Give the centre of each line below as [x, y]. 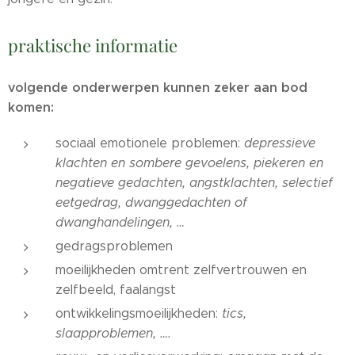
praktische [50, 46]
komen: [33, 108]
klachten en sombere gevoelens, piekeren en [189, 163]
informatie [136, 46]
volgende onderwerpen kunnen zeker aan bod [158, 88]
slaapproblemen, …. [113, 334]
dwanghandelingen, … [120, 223]
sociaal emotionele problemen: [150, 143]
